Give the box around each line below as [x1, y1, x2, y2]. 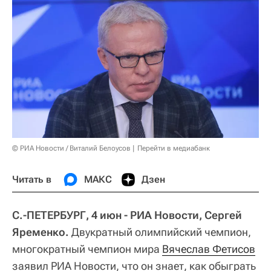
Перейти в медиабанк [137, 144, 210, 153]
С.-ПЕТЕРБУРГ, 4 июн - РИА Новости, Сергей [12, 209, 242, 222]
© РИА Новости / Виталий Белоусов [12, 144, 131, 153]
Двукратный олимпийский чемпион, [69, 226, 251, 239]
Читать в [12, 174, 51, 186]
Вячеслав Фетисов [162, 243, 255, 256]
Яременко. [12, 226, 69, 239]
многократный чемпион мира [12, 243, 162, 256]
